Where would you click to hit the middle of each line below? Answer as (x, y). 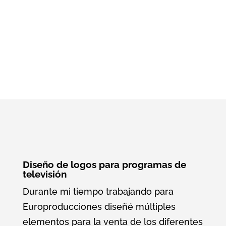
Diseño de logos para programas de (104, 164)
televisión (44, 174)
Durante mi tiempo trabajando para (98, 191)
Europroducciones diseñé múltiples (99, 206)
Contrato (91, 21)
